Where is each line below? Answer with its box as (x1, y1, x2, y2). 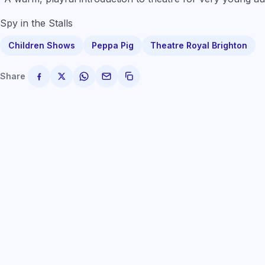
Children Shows (8, 40, 75, 50)
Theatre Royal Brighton (150, 40, 247, 50)
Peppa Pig (92, 40, 134, 50)
